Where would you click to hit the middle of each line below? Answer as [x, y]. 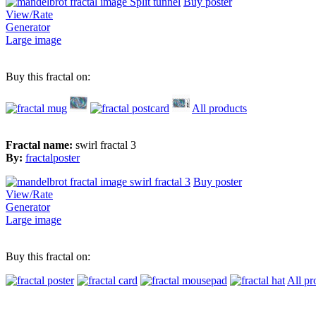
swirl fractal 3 [106, 145]
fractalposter [53, 158]
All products [219, 109]
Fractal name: [41, 145]
